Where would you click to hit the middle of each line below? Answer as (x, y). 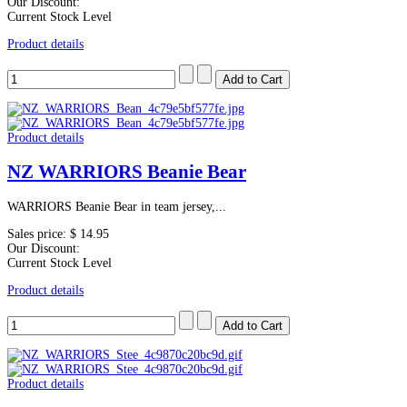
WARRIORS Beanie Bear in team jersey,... (117, 206)
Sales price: (39, 233)
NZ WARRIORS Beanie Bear (127, 172)
